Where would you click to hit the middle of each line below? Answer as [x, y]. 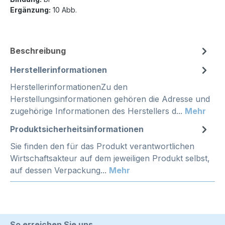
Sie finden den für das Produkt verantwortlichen [102, 146]
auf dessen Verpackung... [60, 171]
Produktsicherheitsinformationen [77, 129]
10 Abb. [64, 10]
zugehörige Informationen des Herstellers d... [97, 111]
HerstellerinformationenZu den [69, 87]
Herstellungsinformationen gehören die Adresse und [110, 99]
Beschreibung [38, 51]
